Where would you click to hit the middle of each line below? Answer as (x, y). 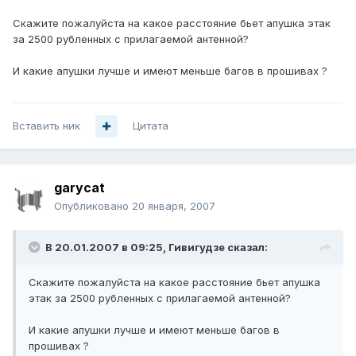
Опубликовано (93, 206)
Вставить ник (46, 126)
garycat (79, 188)
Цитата (151, 126)
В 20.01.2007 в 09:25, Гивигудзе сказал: (157, 248)
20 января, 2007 (174, 206)
